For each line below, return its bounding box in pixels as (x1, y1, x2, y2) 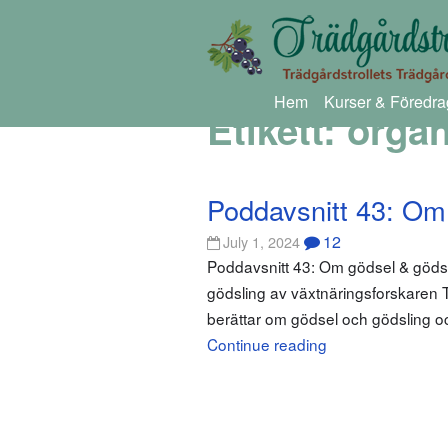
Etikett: (207, 102, 347, 158)
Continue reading (207, 333, 327, 356)
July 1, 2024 (223, 231, 301, 253)
